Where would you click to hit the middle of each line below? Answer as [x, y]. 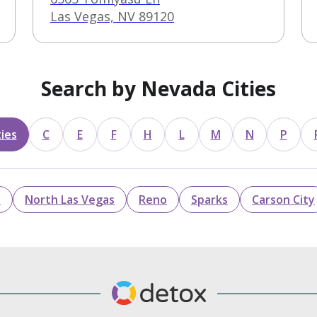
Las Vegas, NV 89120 [112, 16]
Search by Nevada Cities [158, 88]
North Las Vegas [70, 199]
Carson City [283, 199]
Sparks [209, 199]
